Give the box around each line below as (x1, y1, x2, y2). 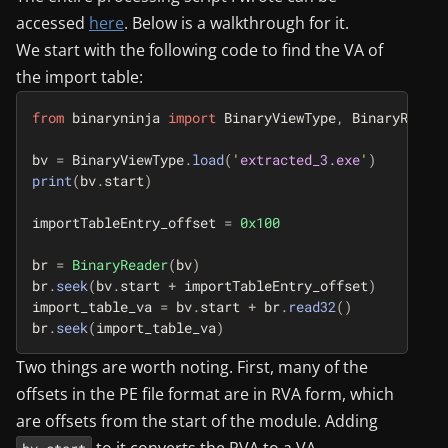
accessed (16, 12, 89, 35)
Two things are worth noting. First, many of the (16, 356, 368, 379)
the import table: (16, 66, 143, 89)
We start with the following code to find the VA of (16, 39, 383, 62)
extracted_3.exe (240, 150, 360, 170)
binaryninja (72, 108, 160, 128)
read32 (288, 297, 336, 317)
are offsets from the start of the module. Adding (16, 410, 378, 433)
